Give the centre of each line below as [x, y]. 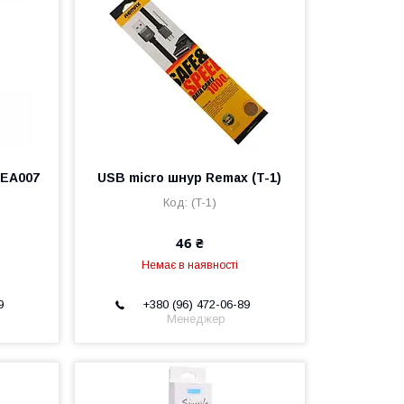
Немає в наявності [189, 265]
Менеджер [197, 318]
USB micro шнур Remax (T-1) [190, 177]
